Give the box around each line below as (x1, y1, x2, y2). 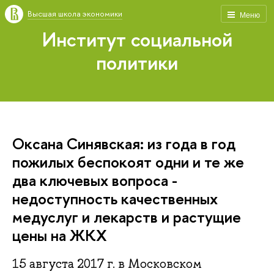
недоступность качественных (12, 188, 218, 209)
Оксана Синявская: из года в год (12, 133, 235, 154)
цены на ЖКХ (12, 224, 107, 246)
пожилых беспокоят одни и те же (12, 151, 244, 172)
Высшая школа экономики (28, 8, 122, 19)
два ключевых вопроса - (12, 169, 177, 191)
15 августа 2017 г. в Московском (12, 256, 202, 272)
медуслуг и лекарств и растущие (12, 206, 241, 228)
